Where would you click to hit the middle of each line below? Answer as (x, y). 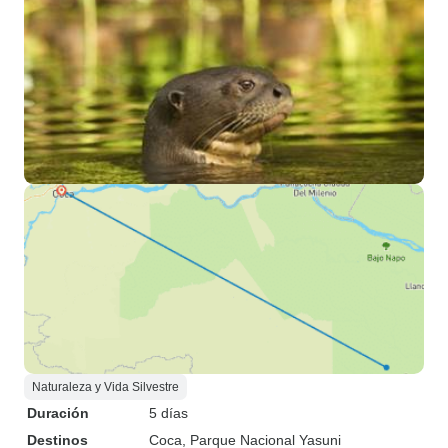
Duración (58, 413)
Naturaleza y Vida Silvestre (105, 387)
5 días (168, 413)
